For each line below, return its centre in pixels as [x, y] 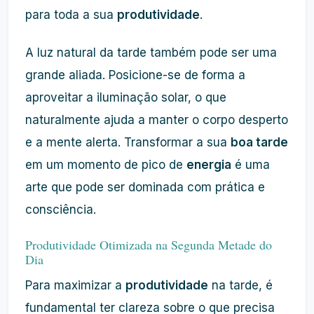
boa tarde [259, 142]
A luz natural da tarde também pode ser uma [151, 53]
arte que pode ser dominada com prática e [145, 187]
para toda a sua [71, 15]
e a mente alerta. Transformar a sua [128, 142]
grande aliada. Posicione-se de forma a [135, 75]
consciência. [61, 210]
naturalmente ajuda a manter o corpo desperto [157, 120]
